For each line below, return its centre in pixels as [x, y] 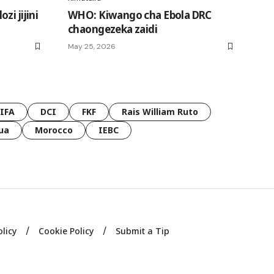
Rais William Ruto [160, 111]
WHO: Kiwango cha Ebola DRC [140, 15]
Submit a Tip [143, 231]
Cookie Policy [66, 231]
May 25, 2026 [92, 46]
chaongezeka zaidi [113, 29]
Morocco [54, 130]
